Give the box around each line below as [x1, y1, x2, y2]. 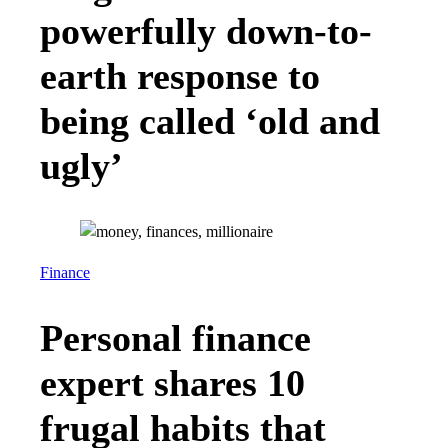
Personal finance [40, 317, 311, 359]
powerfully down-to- [40, 10, 372, 53]
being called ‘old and [40, 100, 380, 143]
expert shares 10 [40, 362, 305, 404]
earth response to [40, 55, 320, 98]
